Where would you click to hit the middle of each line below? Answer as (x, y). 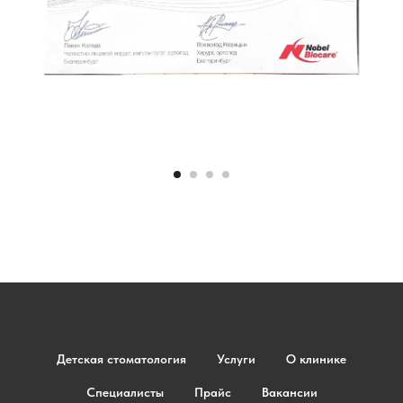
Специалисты (125, 393)
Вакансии (289, 393)
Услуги (236, 359)
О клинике (316, 359)
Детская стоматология (121, 359)
